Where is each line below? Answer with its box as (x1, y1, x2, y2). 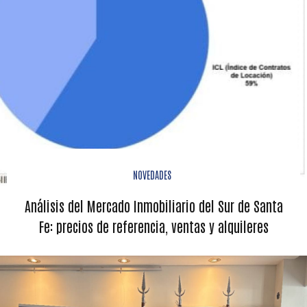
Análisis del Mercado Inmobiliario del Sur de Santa (24, 197, 283, 214)
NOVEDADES (132, 168, 171, 181)
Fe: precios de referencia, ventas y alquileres (38, 217, 269, 235)
